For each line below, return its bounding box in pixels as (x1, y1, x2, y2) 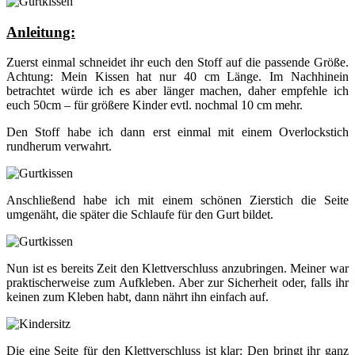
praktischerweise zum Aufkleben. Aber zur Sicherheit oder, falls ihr (6, 276, 349, 290)
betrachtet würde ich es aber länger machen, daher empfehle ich (6, 84, 349, 98)
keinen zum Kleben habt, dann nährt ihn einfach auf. (6, 290, 269, 304)
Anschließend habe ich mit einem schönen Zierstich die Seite (6, 193, 349, 208)
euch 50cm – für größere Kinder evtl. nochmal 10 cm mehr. (6, 98, 303, 113)
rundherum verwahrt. (6, 139, 112, 154)
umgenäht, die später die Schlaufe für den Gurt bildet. (6, 208, 273, 222)
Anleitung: (6, 23, 75, 40)
